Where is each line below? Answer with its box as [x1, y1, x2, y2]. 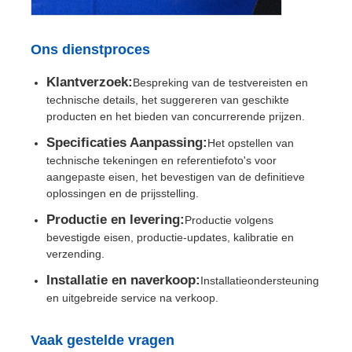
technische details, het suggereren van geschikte [46, 93, 290, 106]
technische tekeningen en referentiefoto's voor [46, 153, 277, 167]
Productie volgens [185, 213, 274, 226]
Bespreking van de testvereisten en [133, 75, 309, 89]
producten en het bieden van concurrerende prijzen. [46, 109, 306, 123]
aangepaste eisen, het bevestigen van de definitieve [46, 170, 306, 183]
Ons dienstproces [31, 41, 151, 57]
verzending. [46, 247, 105, 260]
